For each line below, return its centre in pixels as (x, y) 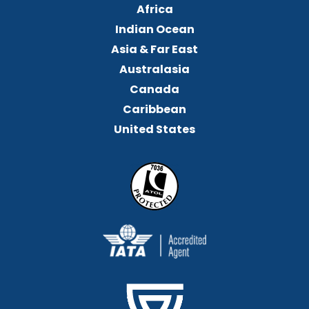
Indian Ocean (154, 29)
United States (154, 129)
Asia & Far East (154, 49)
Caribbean (154, 109)
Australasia (154, 69)
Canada (154, 89)
